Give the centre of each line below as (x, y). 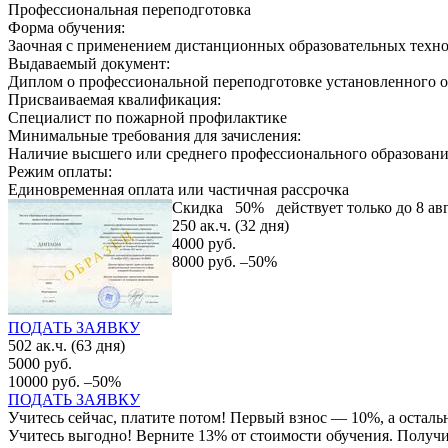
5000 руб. (40, 363)
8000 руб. (204, 261)
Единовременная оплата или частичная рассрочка (178, 189)
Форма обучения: (66, 27)
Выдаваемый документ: (89, 63)
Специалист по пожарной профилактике (147, 117)
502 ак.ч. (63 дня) (66, 345)
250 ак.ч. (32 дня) (230, 225)
